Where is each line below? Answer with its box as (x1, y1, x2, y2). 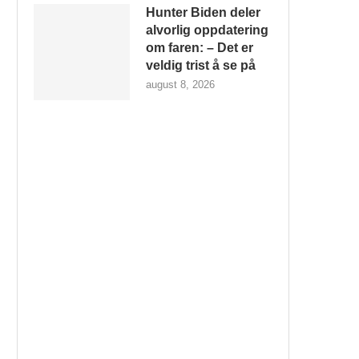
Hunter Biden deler (146, 6, 260, 19)
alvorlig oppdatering (146, 23, 268, 37)
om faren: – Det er (146, 41, 253, 54)
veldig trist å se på (146, 58, 256, 72)
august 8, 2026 (146, 79, 215, 91)
